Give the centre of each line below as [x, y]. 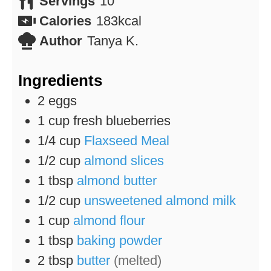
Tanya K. [113, 41]
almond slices [124, 160]
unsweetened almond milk [160, 200]
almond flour [109, 220]
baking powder [119, 240]
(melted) [138, 260]
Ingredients [60, 80]
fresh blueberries [122, 120]
